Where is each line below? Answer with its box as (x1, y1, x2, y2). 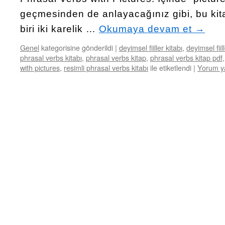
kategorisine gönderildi (41, 42, 113, 53)
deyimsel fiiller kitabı (119, 42, 182, 53)
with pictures (20, 62, 60, 73)
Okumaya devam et (99, 24, 195, 34)
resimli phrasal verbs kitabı (64, 62, 148, 73)
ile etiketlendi (150, 62, 191, 73)
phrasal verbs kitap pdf (150, 52, 222, 63)
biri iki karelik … (20, 24, 99, 34)
